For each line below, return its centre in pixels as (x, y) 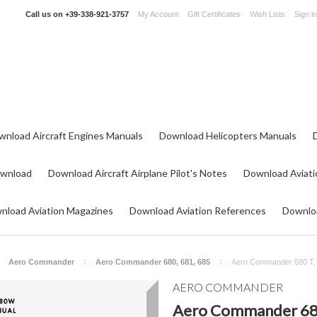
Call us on (45, 14)
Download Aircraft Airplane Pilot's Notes (138, 173)
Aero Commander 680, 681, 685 (153, 262)
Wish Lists (267, 14)
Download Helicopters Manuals (228, 136)
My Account (158, 14)
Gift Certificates (214, 14)
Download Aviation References (198, 211)
